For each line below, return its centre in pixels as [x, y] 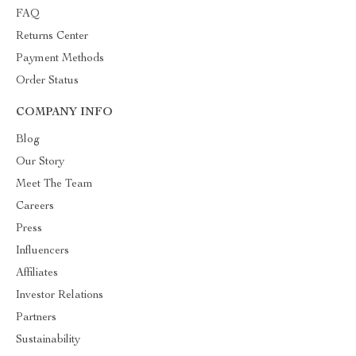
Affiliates [37, 273]
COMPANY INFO [64, 113]
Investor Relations [60, 296]
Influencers [43, 251]
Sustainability [48, 340]
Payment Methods [60, 59]
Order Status [47, 81]
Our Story [40, 162]
